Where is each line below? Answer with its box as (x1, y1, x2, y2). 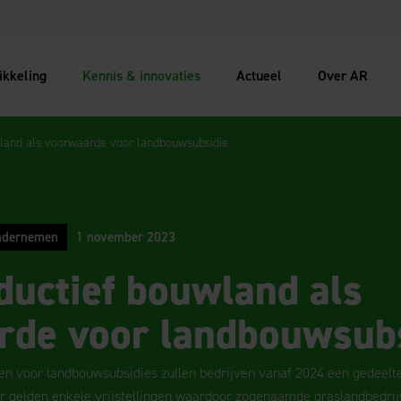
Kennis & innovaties (82, 66, 201, 85)
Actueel (236, 66, 283, 85)
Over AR (318, 66, 369, 85)
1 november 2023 (76, 228, 175, 246)
